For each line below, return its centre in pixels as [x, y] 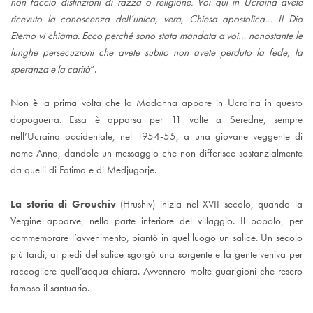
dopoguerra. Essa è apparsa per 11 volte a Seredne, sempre [156, 120]
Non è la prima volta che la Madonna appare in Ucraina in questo [156, 103]
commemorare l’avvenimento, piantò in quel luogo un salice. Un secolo [156, 238]
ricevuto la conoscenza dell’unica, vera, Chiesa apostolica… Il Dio [156, 19]
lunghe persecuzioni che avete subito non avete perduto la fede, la [156, 52]
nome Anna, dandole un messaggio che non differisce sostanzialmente [156, 153]
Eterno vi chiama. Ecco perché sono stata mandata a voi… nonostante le [156, 35]
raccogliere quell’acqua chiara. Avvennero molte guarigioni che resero [156, 271]
